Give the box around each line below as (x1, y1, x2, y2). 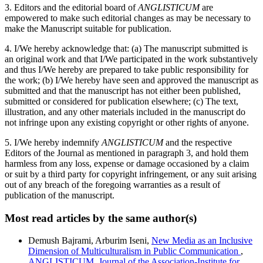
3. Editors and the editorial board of (5, 2, 138, 12)
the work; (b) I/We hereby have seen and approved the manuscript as (5, 75, 258, 85)
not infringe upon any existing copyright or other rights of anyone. (5, 117, 249, 127)
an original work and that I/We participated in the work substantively (5, 53, 258, 64)
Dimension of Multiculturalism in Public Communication (28, 246, 241, 257)
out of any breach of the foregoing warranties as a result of (5, 179, 220, 190)
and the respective (166, 137, 232, 147)
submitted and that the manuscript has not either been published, (5, 85, 241, 96)
